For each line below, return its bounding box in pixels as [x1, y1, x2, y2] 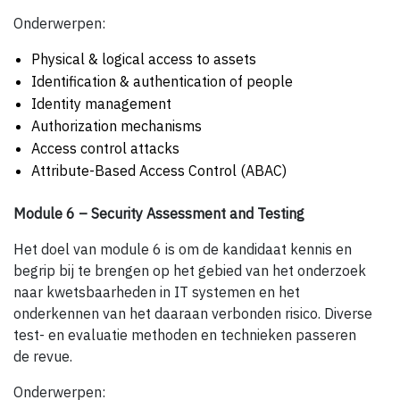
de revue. [13, 347, 72, 366]
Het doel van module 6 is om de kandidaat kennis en [13, 240, 352, 259]
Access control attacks [31, 139, 179, 158]
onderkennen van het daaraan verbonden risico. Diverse [13, 304, 372, 323]
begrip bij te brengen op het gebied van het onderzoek [13, 262, 366, 280]
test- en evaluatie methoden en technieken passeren [13, 326, 356, 345]
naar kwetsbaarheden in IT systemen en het [13, 283, 300, 302]
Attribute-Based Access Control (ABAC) [31, 162, 287, 180]
